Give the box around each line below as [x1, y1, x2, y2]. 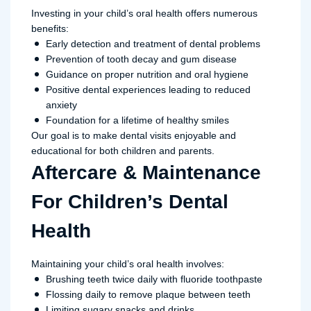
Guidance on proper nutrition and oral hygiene [46, 69, 249, 80]
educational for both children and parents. [31, 145, 215, 156]
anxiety [46, 99, 77, 110]
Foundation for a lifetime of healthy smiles [46, 115, 229, 126]
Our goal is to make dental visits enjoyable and [31, 130, 236, 141]
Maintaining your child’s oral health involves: [31, 258, 224, 269]
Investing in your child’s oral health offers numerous [31, 8, 258, 19]
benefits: [31, 23, 69, 34]
